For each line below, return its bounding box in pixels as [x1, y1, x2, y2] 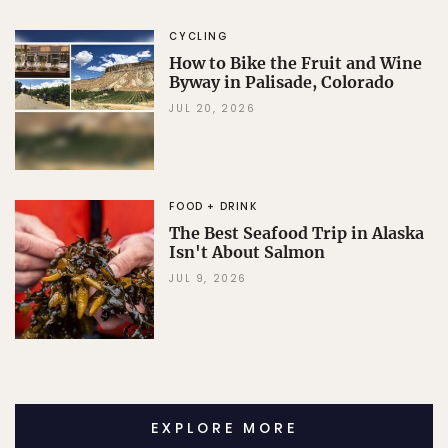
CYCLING [169, 29, 228, 45]
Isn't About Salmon [169, 241, 326, 262]
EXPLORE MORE [150, 417, 298, 438]
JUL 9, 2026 [169, 270, 247, 286]
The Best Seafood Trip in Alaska [169, 222, 425, 243]
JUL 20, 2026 [169, 101, 256, 117]
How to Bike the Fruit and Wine [169, 53, 423, 74]
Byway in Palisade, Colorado [169, 72, 395, 93]
